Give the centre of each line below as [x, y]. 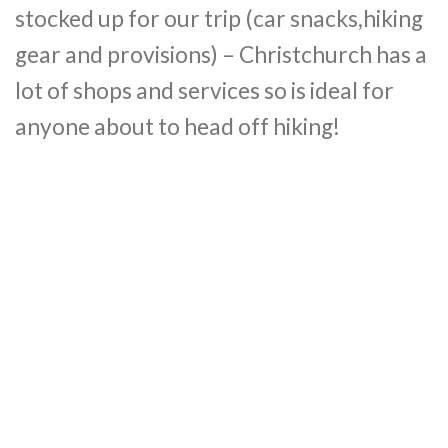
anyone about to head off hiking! [177, 127]
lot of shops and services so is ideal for [204, 91]
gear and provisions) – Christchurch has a [221, 55]
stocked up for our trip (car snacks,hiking [219, 19]
